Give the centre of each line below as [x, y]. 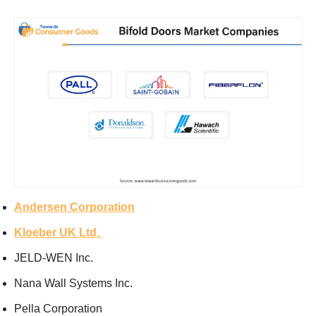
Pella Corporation [60, 308]
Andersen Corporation [74, 207]
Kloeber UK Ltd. [58, 232]
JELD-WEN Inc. [54, 257]
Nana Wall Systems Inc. [73, 283]
